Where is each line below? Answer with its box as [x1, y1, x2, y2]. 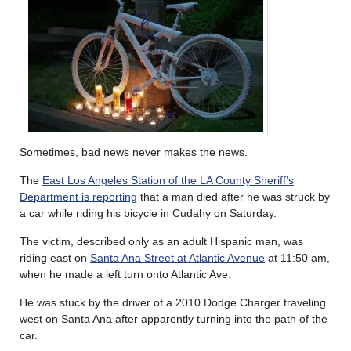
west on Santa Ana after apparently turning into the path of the [20, 312, 327, 325]
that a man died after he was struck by [137, 190, 330, 203]
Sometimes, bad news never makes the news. [20, 145, 248, 158]
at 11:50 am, [265, 251, 330, 264]
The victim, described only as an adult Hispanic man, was [20, 234, 303, 248]
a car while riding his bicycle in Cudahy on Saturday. [20, 206, 277, 219]
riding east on [20, 251, 90, 264]
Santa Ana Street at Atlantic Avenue [90, 251, 265, 264]
